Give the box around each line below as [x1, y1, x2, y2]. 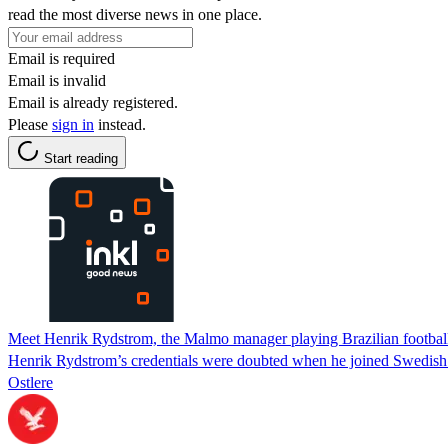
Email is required [8, 49, 115, 67]
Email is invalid [8, 71, 106, 89]
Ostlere [8, 373, 53, 391]
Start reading [44, 150, 118, 166]
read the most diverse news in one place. [8, 5, 262, 23]
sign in [52, 115, 94, 133]
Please [8, 115, 52, 133]
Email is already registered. [8, 93, 178, 111]
